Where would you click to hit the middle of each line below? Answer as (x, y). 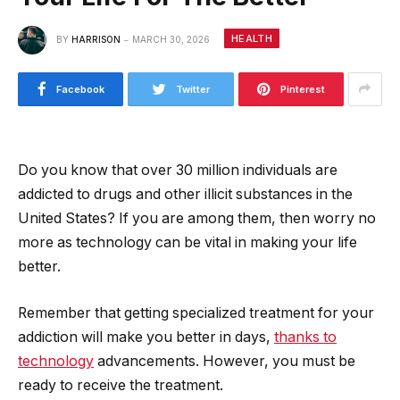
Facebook (80, 89)
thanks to (305, 337)
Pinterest (302, 89)
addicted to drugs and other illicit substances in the (185, 194)
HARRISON (96, 39)
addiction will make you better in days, (146, 337)
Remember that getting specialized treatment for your (196, 312)
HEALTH (252, 39)
